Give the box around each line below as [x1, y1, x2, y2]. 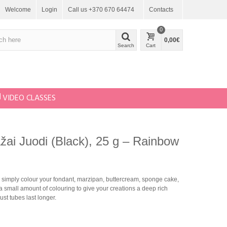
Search [118, 42, 135, 48]
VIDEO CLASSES [3, 91, 56, 105]
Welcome [5, 6, 31, 13]
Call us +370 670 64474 [68, 6, 134, 13]
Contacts [149, 6, 173, 13]
